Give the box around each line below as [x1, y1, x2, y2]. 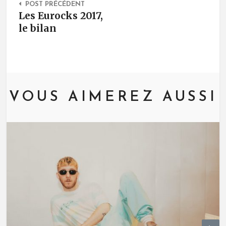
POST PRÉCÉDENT [25, 1, 85, 8]
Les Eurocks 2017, [18, 10, 103, 22]
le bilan [18, 22, 56, 35]
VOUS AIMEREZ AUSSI [9, 90, 217, 104]
